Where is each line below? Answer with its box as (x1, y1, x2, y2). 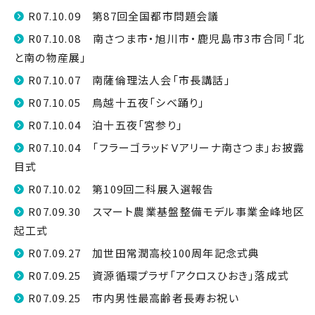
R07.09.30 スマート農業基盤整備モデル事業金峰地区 (28, 204, 304, 219)
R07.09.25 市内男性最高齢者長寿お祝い (28, 290, 239, 305)
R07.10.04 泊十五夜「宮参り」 (28, 117, 184, 132)
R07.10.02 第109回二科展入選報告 (28, 181, 214, 196)
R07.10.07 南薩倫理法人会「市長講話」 (28, 72, 231, 87)
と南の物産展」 (14, 50, 87, 65)
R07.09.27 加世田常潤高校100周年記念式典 (28, 245, 260, 260)
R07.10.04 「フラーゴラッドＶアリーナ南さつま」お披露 (28, 140, 304, 155)
